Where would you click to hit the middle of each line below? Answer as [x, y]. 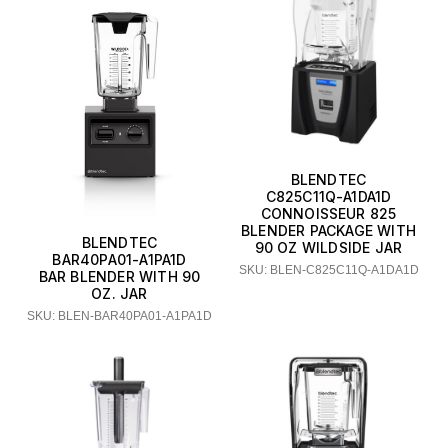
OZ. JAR [119, 293]
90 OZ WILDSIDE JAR [328, 247]
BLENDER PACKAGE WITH [328, 230]
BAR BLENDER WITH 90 [119, 276]
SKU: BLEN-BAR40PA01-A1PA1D [119, 315]
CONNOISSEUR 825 [328, 213]
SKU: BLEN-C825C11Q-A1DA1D [328, 269]
